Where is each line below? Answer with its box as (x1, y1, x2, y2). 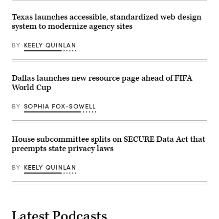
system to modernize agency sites (12, 21, 132, 32)
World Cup (12, 82, 51, 93)
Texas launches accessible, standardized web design (12, 11, 201, 22)
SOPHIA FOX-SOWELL (23, 101, 96, 110)
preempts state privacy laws (12, 143, 113, 154)
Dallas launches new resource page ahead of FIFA (12, 72, 192, 84)
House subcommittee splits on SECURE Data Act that (12, 133, 205, 145)
